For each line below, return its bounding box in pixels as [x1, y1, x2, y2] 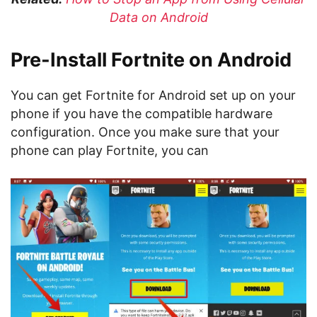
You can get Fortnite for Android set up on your [11, 88, 296, 103]
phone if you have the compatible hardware [11, 106, 272, 121]
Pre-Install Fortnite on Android [11, 48, 292, 71]
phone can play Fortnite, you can [11, 143, 209, 158]
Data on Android [109, 10, 208, 25]
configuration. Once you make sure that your [11, 125, 279, 139]
